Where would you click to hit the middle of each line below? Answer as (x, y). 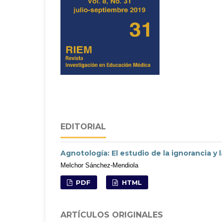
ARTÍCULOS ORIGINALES (112, 215)
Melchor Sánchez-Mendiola (99, 165)
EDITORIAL (83, 126)
